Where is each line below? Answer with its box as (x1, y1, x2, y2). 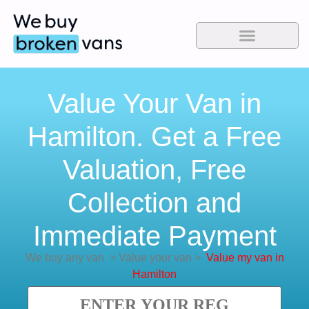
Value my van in (206, 252, 284, 264)
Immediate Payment (32, 221, 277, 252)
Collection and (68, 188, 241, 219)
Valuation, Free (63, 154, 246, 186)
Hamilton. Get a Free (28, 121, 281, 152)
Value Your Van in (48, 88, 261, 119)
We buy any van (25, 252, 104, 264)
